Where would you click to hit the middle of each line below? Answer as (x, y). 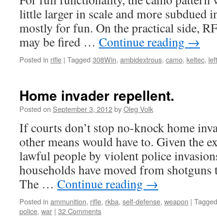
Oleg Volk (138, 109)
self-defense (141, 201)
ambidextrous (141, 59)
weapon (176, 201)
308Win (104, 59)
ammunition (68, 201)
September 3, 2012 (83, 109)
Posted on (35, 109)
